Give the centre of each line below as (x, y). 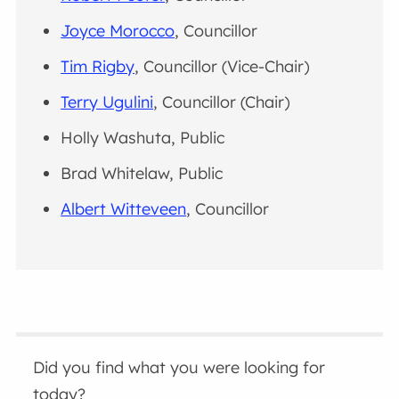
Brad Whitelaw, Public (142, 173)
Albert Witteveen (124, 208)
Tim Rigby (98, 66)
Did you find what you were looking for (179, 367)
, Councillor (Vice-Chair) (223, 66)
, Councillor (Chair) (222, 102)
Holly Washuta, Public (143, 137)
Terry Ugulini (107, 102)
